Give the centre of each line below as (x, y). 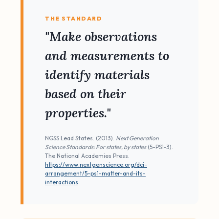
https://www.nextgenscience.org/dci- (96, 164)
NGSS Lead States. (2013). (80, 138)
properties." (78, 113)
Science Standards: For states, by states (96, 147)
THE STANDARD (74, 18)
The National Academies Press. (87, 156)
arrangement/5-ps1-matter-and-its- (95, 173)
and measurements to (107, 55)
